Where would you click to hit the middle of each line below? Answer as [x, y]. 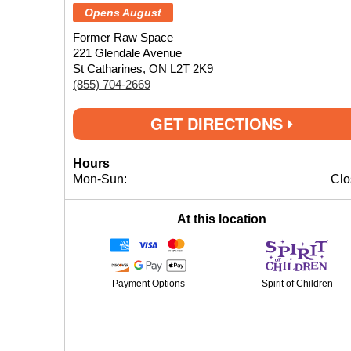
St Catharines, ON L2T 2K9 [143, 69]
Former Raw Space [123, 37]
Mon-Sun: [100, 179]
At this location [222, 219]
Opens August [123, 13]
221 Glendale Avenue [127, 53]
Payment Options [148, 284]
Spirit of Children [297, 284]
